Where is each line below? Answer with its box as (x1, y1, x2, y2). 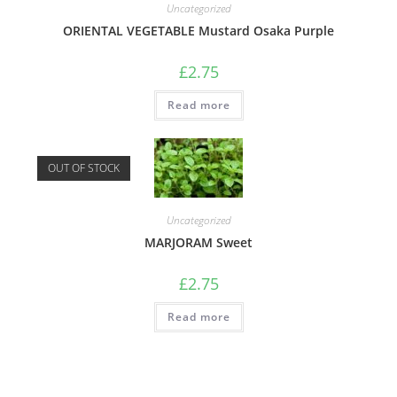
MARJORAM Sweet (144, 234, 253, 252)
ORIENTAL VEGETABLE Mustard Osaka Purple (63, 22, 334, 40)
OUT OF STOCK (48, 160, 121, 176)
